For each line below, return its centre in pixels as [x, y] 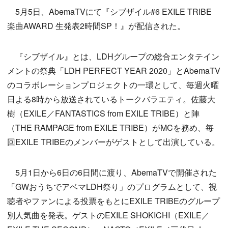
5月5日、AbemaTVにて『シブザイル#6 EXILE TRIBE [109, 12]
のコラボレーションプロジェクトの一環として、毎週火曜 [113, 85]
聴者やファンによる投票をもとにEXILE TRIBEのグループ [113, 201]
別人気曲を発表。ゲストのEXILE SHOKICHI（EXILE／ [108, 215]
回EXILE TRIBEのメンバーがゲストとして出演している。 [113, 142]
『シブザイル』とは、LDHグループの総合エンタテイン [113, 56]
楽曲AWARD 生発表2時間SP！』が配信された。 [96, 26]
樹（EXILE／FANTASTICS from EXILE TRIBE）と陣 [103, 113]
